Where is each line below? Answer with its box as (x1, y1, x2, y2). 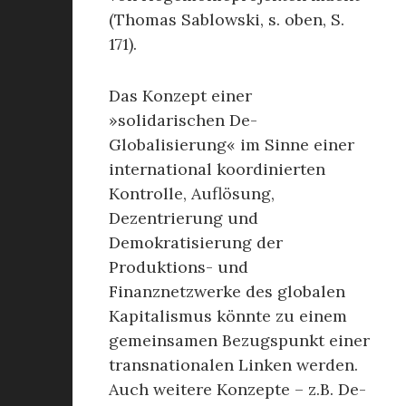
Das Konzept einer (109, 85, 252, 106)
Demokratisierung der (109, 232, 283, 253)
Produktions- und (109, 256, 248, 277)
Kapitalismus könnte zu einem (109, 305, 347, 326)
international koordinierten (109, 159, 325, 179)
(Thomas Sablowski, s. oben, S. (109, 9, 344, 30)
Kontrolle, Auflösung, (109, 183, 275, 204)
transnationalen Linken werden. (109, 354, 358, 375)
